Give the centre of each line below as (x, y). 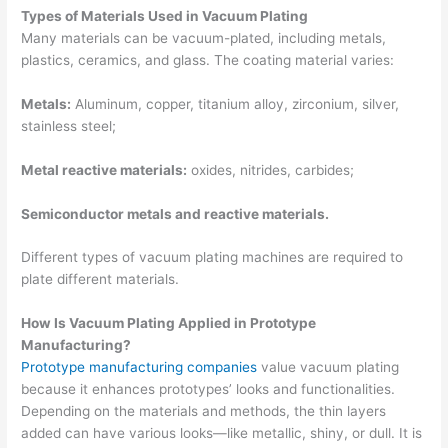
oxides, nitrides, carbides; (271, 169)
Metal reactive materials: (104, 169)
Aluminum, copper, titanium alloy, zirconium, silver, (235, 103)
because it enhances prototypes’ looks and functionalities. (208, 389)
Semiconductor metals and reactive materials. (175, 213)
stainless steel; (71, 125)
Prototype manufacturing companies (139, 367)
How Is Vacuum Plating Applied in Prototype (169, 323)
